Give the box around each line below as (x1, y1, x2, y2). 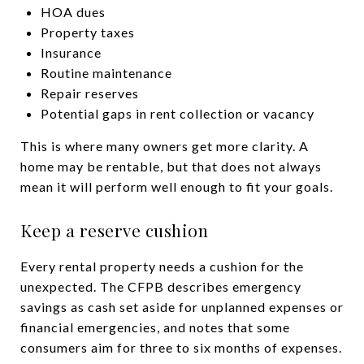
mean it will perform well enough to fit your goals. (20, 178, 333, 194)
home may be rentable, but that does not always (20, 158, 322, 174)
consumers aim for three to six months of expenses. (20, 339, 342, 355)
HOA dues (40, 3, 106, 19)
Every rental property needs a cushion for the (20, 258, 304, 274)
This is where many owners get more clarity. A (20, 137, 309, 154)
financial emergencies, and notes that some (20, 318, 290, 335)
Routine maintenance (40, 64, 172, 80)
